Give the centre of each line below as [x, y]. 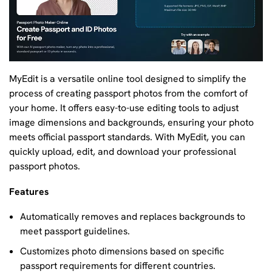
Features [29, 191]
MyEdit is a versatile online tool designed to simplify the [128, 79]
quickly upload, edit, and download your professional [123, 152]
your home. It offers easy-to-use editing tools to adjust [124, 108]
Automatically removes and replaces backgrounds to [132, 217]
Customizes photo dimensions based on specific [122, 251]
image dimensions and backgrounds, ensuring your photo [131, 123]
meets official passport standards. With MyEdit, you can [127, 137]
